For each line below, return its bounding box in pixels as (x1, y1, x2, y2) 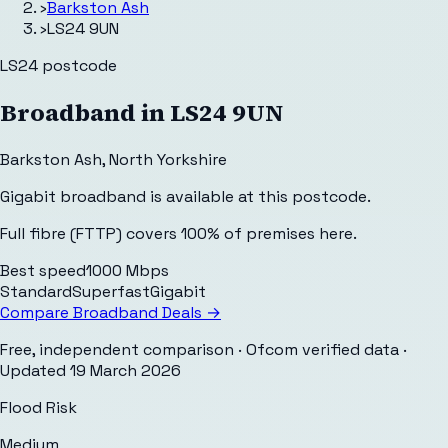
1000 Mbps (86, 259, 169, 281)
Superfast (72, 280, 150, 302)
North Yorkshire (109, 148, 227, 170)
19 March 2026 (70, 359, 181, 381)
